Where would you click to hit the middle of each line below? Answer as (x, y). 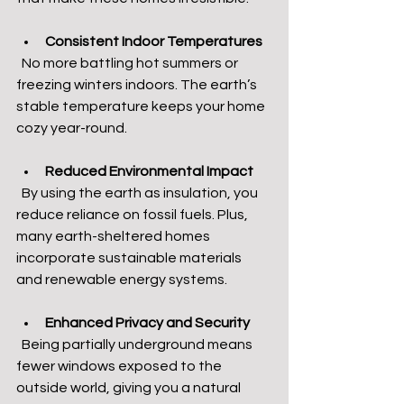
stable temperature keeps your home (142, 106)
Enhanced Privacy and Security (147, 322)
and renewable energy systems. (122, 279)
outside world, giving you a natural (130, 387)
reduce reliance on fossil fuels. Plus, (133, 214)
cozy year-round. (72, 128)
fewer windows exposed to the (120, 366)
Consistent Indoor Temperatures (154, 41)
